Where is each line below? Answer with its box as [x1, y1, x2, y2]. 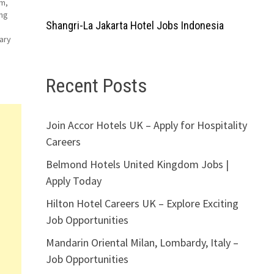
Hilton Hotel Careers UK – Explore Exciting [45, 196, 239, 210]
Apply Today [45, 173, 102, 188]
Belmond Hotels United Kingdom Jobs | [45, 157, 229, 171]
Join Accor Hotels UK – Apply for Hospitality [45, 117, 247, 132]
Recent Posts [45, 74, 147, 97]
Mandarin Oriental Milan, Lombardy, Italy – [45, 235, 239, 250]
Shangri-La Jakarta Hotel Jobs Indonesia [45, 19, 224, 32]
